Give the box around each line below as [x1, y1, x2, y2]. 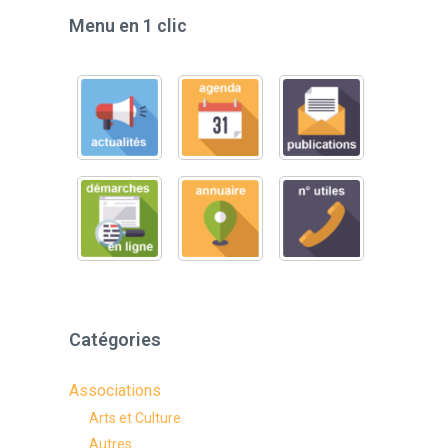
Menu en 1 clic [69, 15, 188, 36]
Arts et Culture [89, 410, 182, 426]
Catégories [69, 329, 162, 350]
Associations [69, 381, 162, 400]
